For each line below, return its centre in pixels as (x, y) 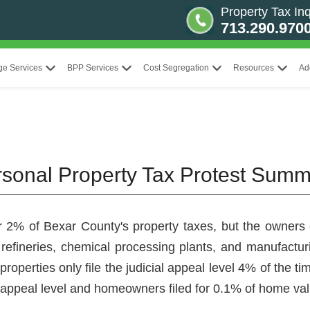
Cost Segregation (176, 68)
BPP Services (92, 68)
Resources (254, 68)
